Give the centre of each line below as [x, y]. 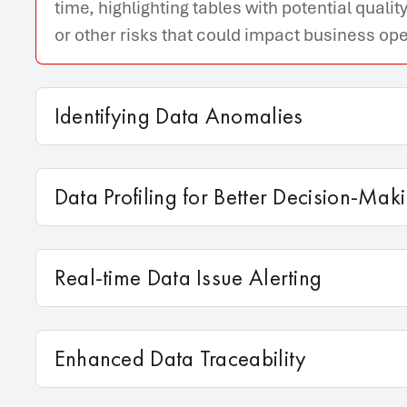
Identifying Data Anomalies [179, 115]
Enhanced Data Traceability [180, 358]
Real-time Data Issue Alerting [188, 277]
